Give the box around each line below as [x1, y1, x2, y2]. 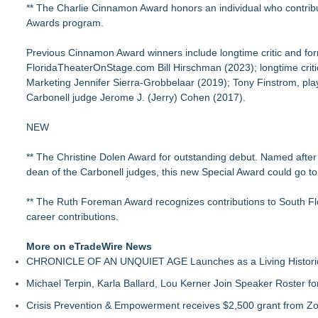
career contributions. [26, 211, 119, 222]
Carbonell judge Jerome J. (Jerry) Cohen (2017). [26, 92, 246, 103]
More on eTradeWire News [26, 241, 152, 252]
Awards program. [26, 17, 104, 28]
